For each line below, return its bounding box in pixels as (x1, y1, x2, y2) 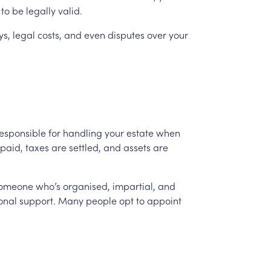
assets (123, 140, 151, 154)
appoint (146, 193, 181, 207)
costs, (37, 27, 62, 41)
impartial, (112, 178, 155, 192)
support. (19, 193, 56, 207)
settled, (68, 140, 101, 154)
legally (25, 3, 56, 17)
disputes (107, 27, 145, 41)
